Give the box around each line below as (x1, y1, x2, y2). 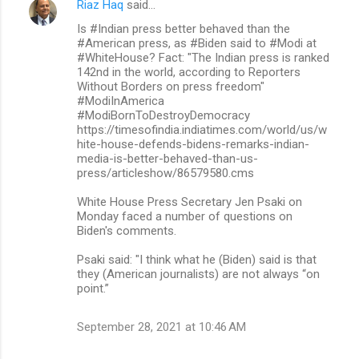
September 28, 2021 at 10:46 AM (77, 319, 246, 334)
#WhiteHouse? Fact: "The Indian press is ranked (77, 50, 329, 65)
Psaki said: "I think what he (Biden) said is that (77, 252, 317, 267)
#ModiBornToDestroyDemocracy (77, 107, 250, 123)
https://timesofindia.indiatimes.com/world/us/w (77, 122, 327, 137)
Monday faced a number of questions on (77, 208, 292, 224)
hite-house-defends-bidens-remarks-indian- (77, 136, 309, 151)
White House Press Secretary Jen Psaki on (77, 194, 302, 209)
